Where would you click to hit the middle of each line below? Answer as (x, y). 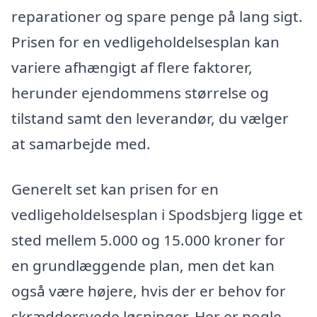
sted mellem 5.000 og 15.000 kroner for (148, 240)
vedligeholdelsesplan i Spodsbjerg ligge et (157, 214)
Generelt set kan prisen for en (115, 189)
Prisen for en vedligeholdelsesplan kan (145, 41)
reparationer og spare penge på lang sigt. (157, 16)
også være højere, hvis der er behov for (149, 290)
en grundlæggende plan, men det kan (143, 265)
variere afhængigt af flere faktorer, (132, 67)
